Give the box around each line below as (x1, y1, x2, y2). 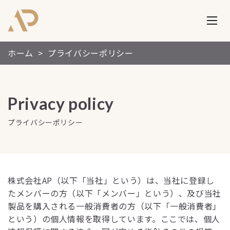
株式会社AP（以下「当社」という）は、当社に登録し (8, 174, 215, 186)
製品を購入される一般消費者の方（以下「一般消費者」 (8, 200, 222, 212)
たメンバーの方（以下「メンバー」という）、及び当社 (8, 187, 222, 199)
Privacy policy (8, 93, 114, 113)
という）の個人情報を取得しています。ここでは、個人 (8, 213, 220, 225)
